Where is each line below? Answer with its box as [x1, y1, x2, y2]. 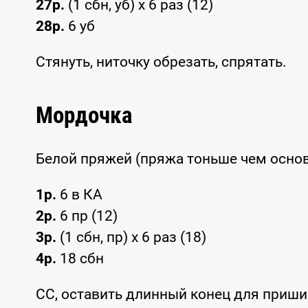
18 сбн [56, 250, 104, 267]
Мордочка [36, 101, 133, 129]
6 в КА [56, 186, 102, 203]
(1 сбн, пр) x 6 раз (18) [56, 229, 206, 246]
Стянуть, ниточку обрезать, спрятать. [36, 53, 287, 70]
